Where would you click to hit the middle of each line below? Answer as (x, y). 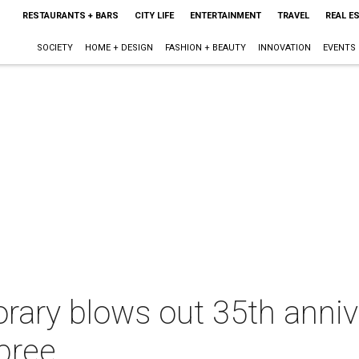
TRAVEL (293, 16)
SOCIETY (54, 48)
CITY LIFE (154, 16)
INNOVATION (284, 48)
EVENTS (339, 48)
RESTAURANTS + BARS (70, 16)
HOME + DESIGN (119, 48)
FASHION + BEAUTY (205, 48)
